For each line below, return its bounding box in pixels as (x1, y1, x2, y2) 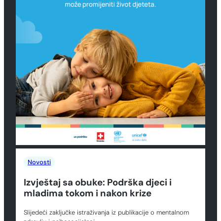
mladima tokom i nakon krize (24, 186, 151, 199)
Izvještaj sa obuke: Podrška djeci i (24, 176, 172, 188)
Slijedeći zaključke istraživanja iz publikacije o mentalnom (24, 208, 189, 217)
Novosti (28, 157, 51, 166)
